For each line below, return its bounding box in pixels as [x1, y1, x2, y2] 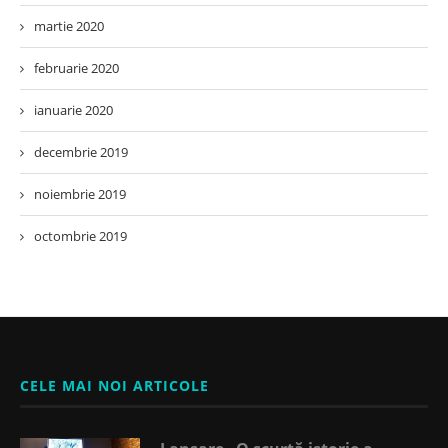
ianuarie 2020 [34, 100, 113, 119]
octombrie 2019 [34, 226, 127, 245]
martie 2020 [34, 16, 104, 35]
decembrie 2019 [34, 142, 128, 161]
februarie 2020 [34, 58, 119, 77]
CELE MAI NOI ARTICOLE [20, 375, 209, 395]
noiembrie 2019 [34, 184, 126, 203]
